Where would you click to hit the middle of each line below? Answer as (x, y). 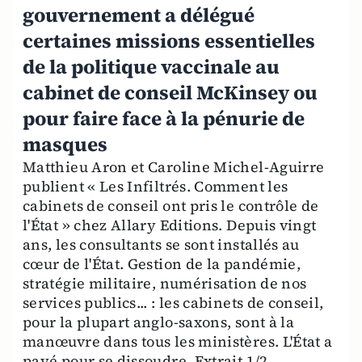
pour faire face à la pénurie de (164, 118)
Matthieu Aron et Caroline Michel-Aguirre (174, 167)
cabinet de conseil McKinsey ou (170, 93)
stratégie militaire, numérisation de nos (165, 283)
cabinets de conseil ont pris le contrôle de (171, 206)
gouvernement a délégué (139, 15)
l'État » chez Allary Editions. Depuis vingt (170, 225)
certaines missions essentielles (169, 41)
